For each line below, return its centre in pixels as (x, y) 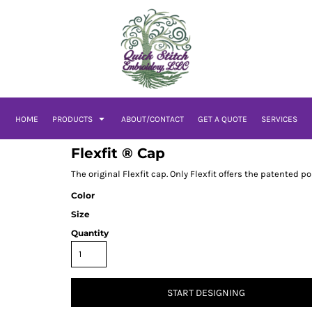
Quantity (90, 233)
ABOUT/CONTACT (152, 119)
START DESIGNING (206, 293)
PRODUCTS (73, 119)
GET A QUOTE (222, 119)
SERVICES (279, 119)
